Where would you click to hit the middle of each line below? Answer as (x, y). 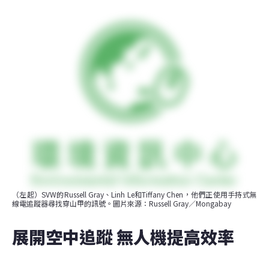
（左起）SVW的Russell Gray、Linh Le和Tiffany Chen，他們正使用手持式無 (134, 194)
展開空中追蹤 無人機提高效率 (123, 236)
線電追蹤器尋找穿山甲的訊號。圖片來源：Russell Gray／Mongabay (122, 203)
